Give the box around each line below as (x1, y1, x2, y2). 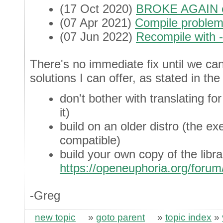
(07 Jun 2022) (60, 29, 136, 43)
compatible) (60, 133, 120, 147)
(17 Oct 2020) (60, 1, 136, 15)
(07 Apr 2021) (60, 15, 135, 29)
